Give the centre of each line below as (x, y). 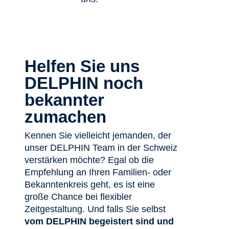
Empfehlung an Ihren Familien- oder (98, 172)
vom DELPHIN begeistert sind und (99, 221)
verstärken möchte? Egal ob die (89, 160)
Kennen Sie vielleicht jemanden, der (98, 135)
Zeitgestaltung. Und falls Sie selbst (95, 209)
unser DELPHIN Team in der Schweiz (101, 148)
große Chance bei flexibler (78, 197)
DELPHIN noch (84, 83)
